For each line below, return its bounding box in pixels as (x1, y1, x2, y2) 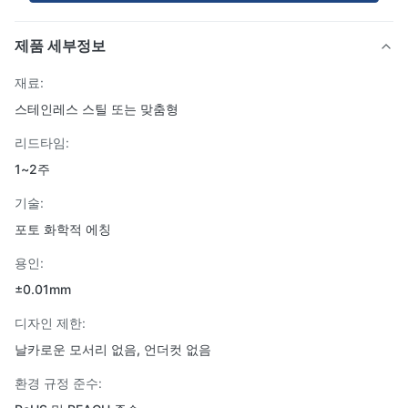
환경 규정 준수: (15, 375, 102, 391)
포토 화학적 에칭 (15, 221, 111, 237)
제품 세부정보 (15, 36, 106, 55)
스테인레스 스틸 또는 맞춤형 (15, 101, 178, 117)
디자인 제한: (15, 315, 86, 331)
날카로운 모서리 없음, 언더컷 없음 (15, 342, 211, 357)
